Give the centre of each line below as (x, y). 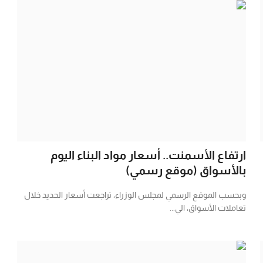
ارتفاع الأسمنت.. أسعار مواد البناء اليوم (148, 155)
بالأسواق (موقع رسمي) (186, 170)
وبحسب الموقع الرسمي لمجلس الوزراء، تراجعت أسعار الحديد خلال (135, 195)
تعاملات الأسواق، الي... (208, 208)
